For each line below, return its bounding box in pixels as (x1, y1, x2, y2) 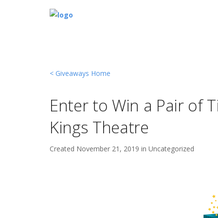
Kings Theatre (50, 116, 149, 138)
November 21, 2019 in (76, 144, 148, 154)
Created (50, 144, 76, 154)
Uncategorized (148, 144, 194, 154)
